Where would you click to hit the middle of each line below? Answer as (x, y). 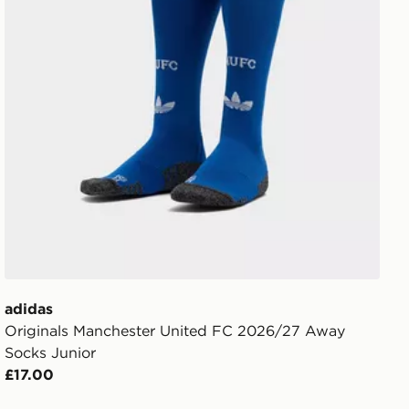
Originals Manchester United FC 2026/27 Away (175, 331)
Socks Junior (51, 353)
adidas (29, 309)
